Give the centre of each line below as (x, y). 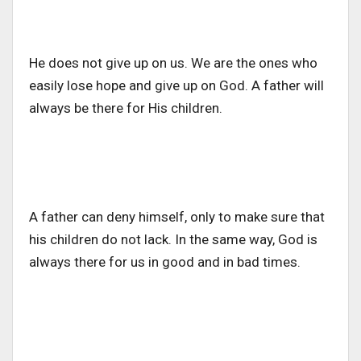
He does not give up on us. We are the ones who (173, 63)
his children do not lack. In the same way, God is (173, 240)
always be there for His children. (127, 108)
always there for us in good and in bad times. (166, 262)
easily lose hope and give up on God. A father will (176, 86)
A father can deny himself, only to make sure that (177, 217)
